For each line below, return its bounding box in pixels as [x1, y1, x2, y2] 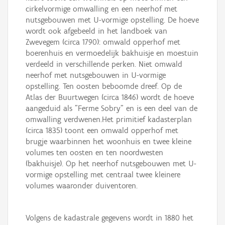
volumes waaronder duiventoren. [26, 181, 138, 191]
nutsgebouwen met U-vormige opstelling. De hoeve [26, 15, 199, 25]
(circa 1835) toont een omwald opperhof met [26, 126, 178, 136]
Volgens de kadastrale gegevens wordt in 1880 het [26, 213, 193, 223]
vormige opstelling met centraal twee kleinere [26, 170, 180, 180]
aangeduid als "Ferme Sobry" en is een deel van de [26, 103, 197, 114]
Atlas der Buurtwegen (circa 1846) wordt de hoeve [26, 92, 194, 102]
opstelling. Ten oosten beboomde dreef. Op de [26, 81, 182, 91]
